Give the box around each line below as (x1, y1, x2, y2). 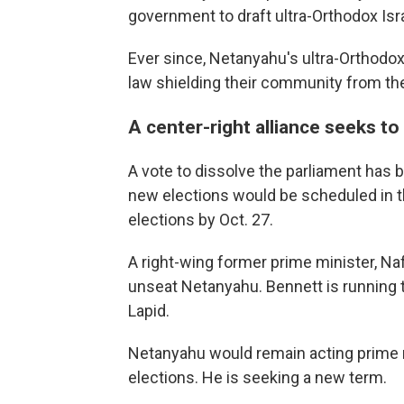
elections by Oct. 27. (128, 210, 273, 230)
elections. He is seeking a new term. (128, 368, 387, 388)
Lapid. (128, 301, 170, 321)
